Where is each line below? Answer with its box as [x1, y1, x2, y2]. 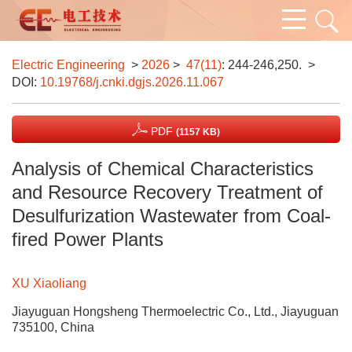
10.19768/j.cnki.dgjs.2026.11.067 [40, 75, 224, 89]
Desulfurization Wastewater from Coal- [12, 205, 331, 226]
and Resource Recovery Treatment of [12, 181, 323, 203]
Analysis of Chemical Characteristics [12, 158, 313, 179]
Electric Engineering [12, 58, 125, 71]
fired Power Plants [12, 229, 163, 250]
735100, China [12, 321, 94, 334]
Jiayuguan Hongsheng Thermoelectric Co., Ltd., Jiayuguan [12, 305, 339, 318]
